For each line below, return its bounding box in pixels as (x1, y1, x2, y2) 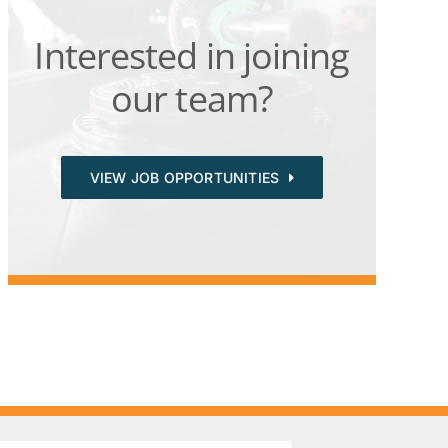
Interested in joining (34, 31, 350, 81)
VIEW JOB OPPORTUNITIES (89, 169, 280, 187)
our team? (111, 74, 273, 124)
